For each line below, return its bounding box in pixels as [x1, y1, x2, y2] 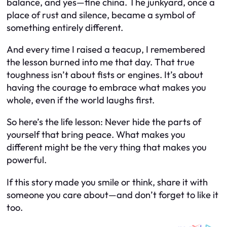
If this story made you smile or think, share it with [7, 176, 208, 188]
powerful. [7, 154, 47, 166]
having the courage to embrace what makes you [7, 82, 206, 94]
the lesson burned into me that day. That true [7, 56, 195, 68]
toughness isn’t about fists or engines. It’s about [7, 69, 203, 81]
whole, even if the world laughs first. [7, 94, 155, 106]
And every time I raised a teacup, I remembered [7, 44, 205, 56]
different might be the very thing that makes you [7, 141, 207, 154]
